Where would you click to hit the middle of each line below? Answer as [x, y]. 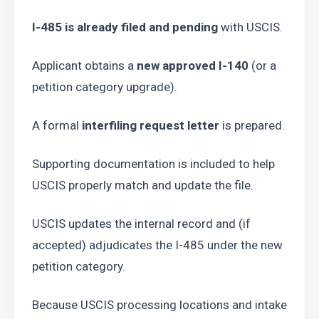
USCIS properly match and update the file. [143, 185]
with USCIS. [250, 27]
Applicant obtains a [84, 66]
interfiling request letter [151, 125]
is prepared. [252, 125]
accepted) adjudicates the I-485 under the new [157, 245]
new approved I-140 [193, 66]
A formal [57, 125]
